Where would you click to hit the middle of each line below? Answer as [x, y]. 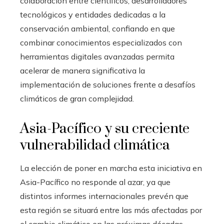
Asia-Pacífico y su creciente [105, 128]
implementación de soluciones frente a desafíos [108, 84]
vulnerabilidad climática [95, 145]
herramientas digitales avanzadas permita [97, 56]
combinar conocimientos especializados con [101, 42]
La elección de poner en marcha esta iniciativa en [111, 168]
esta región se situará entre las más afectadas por [111, 210]
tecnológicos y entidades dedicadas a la [93, 14]
